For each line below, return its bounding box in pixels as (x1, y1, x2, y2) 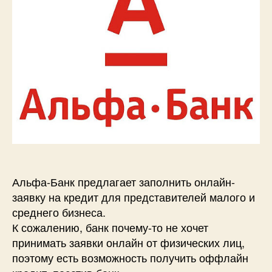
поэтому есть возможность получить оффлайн (12, 250, 248, 266)
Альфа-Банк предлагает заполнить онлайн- (12, 174, 235, 190)
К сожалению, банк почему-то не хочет (12, 219, 208, 236)
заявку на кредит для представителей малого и (12, 189, 255, 205)
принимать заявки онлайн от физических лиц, (12, 234, 245, 251)
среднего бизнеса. (12, 204, 106, 220)
